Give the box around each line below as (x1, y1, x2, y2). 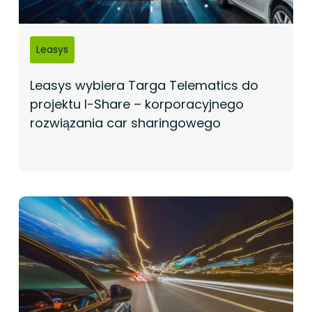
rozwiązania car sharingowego (29, 114, 221, 132)
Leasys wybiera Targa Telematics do (29, 76, 258, 94)
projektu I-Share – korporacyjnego (29, 95, 244, 113)
